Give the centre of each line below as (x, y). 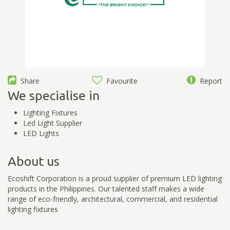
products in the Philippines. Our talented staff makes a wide (106, 188)
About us (34, 161)
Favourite (120, 81)
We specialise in (54, 95)
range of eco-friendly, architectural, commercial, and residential (113, 199)
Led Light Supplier (53, 123)
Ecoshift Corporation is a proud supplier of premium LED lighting (115, 178)
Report (209, 81)
